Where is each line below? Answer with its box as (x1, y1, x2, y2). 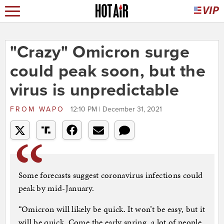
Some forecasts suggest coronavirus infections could (18, 169, 203, 181)
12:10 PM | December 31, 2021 (70, 105, 162, 114)
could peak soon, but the (9, 61, 205, 82)
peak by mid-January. (18, 182, 94, 194)
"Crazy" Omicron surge (9, 42, 189, 63)
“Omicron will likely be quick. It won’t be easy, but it (18, 203, 205, 215)
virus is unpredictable (9, 80, 179, 101)
